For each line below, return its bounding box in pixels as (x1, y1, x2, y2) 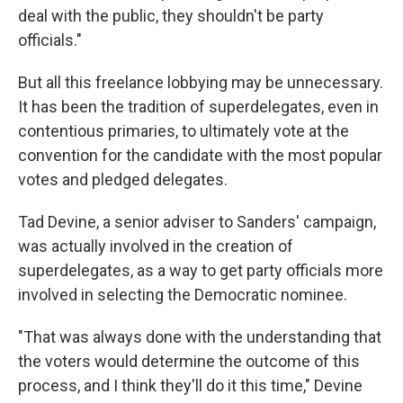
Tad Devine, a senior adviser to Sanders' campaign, (18, 212, 376, 232)
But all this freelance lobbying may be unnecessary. (18, 73, 383, 93)
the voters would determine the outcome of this (18, 352, 360, 372)
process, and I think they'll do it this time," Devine (18, 376, 363, 396)
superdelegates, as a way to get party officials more (18, 261, 383, 281)
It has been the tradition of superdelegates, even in (18, 97, 379, 117)
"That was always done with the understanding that (18, 327, 381, 347)
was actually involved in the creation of (18, 237, 293, 256)
